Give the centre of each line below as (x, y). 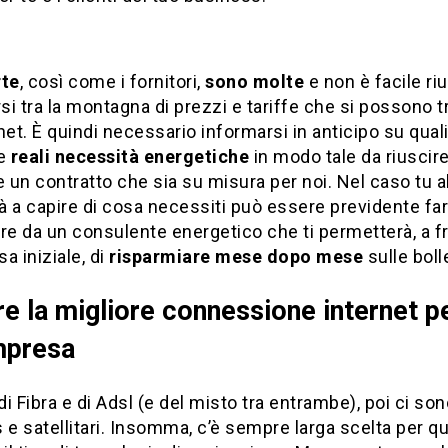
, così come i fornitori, (112, 82)
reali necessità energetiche (129, 157)
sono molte (254, 82)
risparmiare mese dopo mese (233, 257)
